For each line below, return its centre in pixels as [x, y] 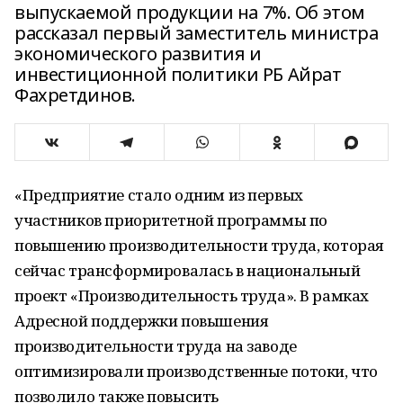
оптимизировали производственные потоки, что [196, 371]
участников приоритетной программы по [171, 220]
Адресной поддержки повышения [142, 321]
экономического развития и [138, 54]
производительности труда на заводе [156, 346]
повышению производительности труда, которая [199, 245]
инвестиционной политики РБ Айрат [178, 74]
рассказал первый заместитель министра [197, 33]
